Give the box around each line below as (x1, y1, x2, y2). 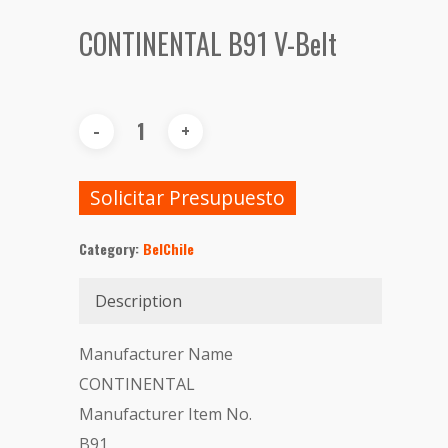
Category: (79, 237, 143, 259)
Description (95, 289, 182, 312)
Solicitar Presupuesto (90, 183, 285, 211)
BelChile (143, 237, 194, 259)
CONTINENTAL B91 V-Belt (79, 22, 337, 64)
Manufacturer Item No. (79, 402, 252, 425)
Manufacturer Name (79, 342, 233, 365)
